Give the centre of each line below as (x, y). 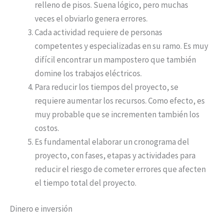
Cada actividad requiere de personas (99, 32)
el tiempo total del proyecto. (86, 183)
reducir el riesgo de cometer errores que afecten (120, 169)
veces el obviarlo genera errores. (91, 18)
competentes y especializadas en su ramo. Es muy (121, 46)
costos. (47, 128)
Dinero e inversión (41, 209)
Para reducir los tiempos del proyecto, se (107, 87)
